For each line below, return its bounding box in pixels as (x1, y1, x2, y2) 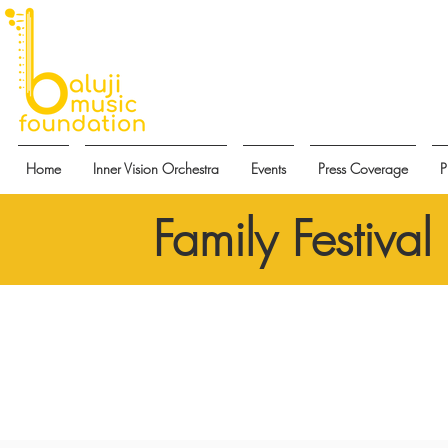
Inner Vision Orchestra (93, 159, 219, 178)
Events (251, 159, 286, 178)
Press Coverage (318, 159, 408, 178)
